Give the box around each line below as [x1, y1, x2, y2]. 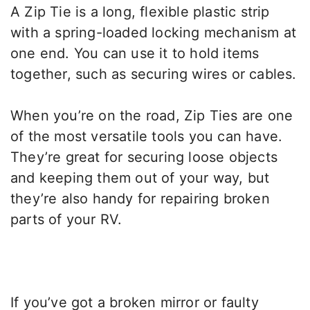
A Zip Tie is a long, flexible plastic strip [10, 3, 270, 21]
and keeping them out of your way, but [10, 170, 270, 187]
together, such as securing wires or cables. [10, 66, 297, 83]
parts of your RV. [10, 211, 122, 228]
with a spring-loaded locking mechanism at [10, 24, 297, 42]
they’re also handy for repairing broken [10, 190, 270, 208]
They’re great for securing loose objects [10, 149, 278, 166]
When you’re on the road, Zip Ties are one [10, 107, 293, 125]
